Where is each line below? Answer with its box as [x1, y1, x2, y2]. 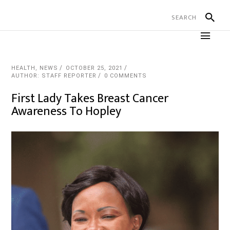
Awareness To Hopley [11, 101, 122, 122]
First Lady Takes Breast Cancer [11, 88, 169, 109]
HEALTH [11, 65, 36, 71]
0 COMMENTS [104, 72, 147, 79]
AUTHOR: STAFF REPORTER [11, 72, 97, 79]
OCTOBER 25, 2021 [66, 65, 123, 71]
